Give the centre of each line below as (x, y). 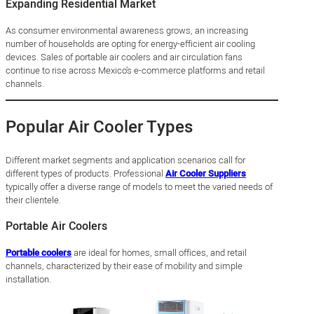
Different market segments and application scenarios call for (125, 160)
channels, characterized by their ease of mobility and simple (124, 266)
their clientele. (33, 200)
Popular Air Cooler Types (99, 127)
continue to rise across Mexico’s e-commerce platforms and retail (135, 70)
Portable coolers (39, 252)
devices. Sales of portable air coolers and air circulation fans (124, 57)
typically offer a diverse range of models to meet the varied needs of (139, 186)
